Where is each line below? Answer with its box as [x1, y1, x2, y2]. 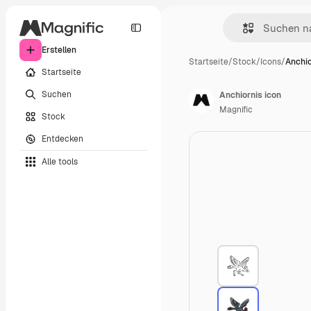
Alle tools [42, 155, 78, 167]
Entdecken [42, 133, 83, 144]
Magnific [219, 104, 253, 115]
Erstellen [42, 44, 76, 56]
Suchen [42, 88, 72, 100]
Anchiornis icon [219, 90, 281, 101]
